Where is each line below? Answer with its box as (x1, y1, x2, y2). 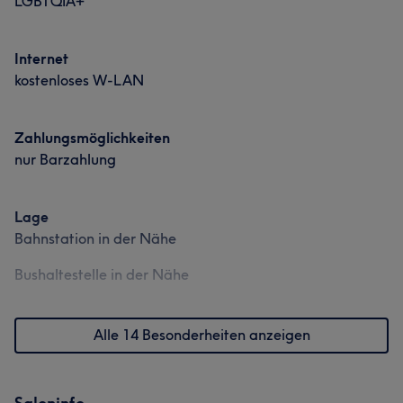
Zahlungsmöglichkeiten (14, 129, 170, 147)
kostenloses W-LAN (14, 71, 144, 89)
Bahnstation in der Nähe (14, 229, 176, 247)
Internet (14, 49, 68, 67)
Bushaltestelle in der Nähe (14, 265, 189, 283)
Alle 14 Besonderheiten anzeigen (93, 326, 310, 344)
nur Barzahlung (14, 150, 116, 168)
